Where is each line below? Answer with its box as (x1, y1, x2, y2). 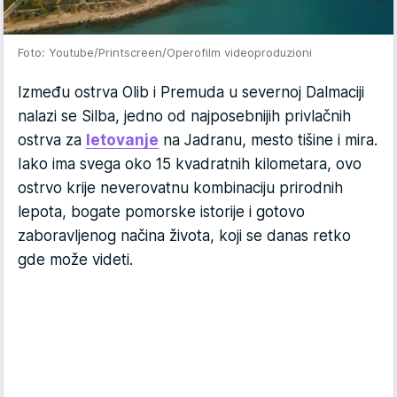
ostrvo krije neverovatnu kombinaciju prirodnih (18, 179, 343, 198)
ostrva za (18, 131, 86, 150)
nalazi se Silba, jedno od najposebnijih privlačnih (18, 107, 351, 126)
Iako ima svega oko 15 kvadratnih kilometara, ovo (18, 155, 362, 174)
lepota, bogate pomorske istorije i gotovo (18, 203, 305, 222)
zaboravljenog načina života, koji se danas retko (18, 227, 351, 245)
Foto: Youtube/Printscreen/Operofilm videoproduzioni (18, 45, 312, 60)
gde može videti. (18, 251, 133, 269)
